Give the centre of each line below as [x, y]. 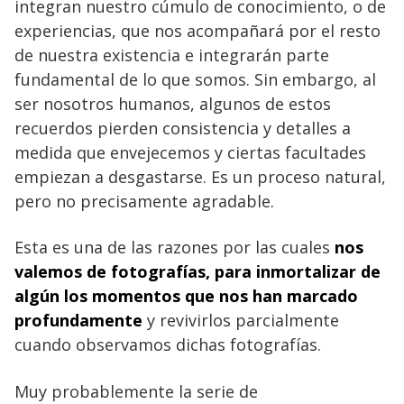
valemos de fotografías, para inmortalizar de [197, 271]
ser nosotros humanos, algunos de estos [173, 103]
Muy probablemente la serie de [136, 391]
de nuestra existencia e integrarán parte [172, 55]
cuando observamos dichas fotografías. [168, 344]
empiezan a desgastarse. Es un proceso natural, [200, 176]
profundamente [78, 320]
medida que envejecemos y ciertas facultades [190, 152]
